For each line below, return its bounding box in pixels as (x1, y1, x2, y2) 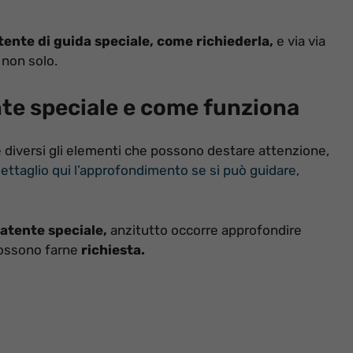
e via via (273, 32, 325, 49)
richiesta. (81, 241, 145, 258)
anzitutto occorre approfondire (107, 221, 302, 238)
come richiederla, (157, 32, 273, 49)
